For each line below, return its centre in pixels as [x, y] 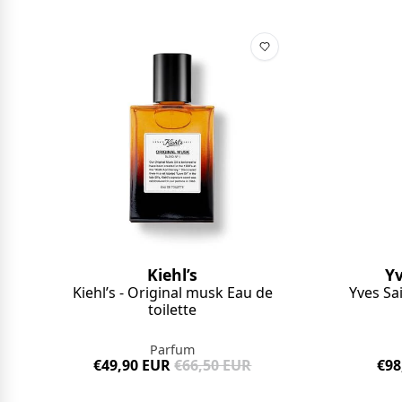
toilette [173, 309]
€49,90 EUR [132, 365]
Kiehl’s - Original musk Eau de [172, 292]
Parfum [173, 349]
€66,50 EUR [213, 365]
